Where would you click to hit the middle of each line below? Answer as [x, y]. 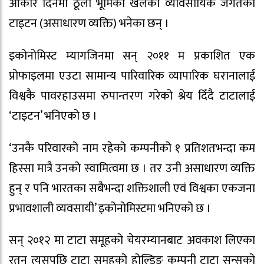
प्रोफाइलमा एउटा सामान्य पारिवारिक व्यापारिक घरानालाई [132, 76]
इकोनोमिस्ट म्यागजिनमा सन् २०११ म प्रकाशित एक [132, 56]
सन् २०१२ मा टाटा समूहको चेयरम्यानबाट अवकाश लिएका [132, 241]
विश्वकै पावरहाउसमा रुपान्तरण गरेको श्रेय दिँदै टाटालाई [132, 96]
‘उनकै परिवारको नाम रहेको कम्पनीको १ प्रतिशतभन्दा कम [132, 148]
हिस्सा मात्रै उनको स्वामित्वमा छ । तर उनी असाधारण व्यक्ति [132, 168]
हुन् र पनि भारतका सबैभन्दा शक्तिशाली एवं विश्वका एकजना [132, 188]
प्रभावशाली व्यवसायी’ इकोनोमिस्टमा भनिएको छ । [110, 208]
